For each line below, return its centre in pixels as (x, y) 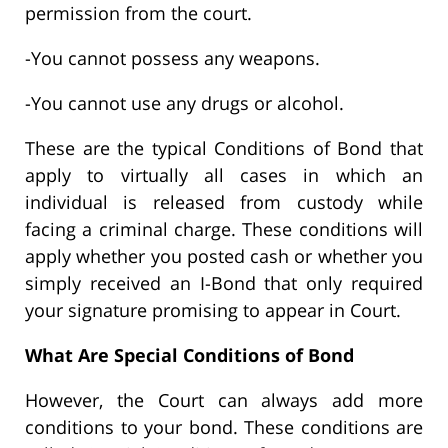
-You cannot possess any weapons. (172, 58)
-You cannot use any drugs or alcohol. (184, 103)
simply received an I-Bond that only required (224, 283)
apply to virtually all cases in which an (224, 175)
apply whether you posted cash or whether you (224, 256)
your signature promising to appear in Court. (213, 310)
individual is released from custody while (224, 202)
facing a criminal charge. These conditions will (224, 229)
